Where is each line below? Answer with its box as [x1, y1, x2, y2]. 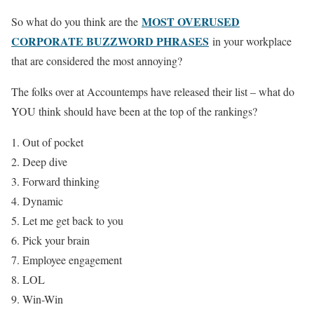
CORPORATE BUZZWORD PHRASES [11, 32, 209, 49]
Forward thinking [22, 173, 100, 189]
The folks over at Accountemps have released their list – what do [11, 83, 294, 99]
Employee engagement [22, 252, 122, 267]
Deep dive [22, 153, 67, 169]
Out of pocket [22, 134, 83, 149]
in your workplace [209, 33, 292, 48]
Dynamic [22, 193, 63, 208]
